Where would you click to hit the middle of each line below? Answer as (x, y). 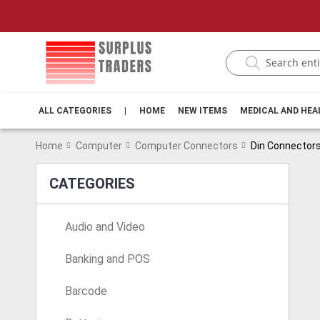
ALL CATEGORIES (75, 111)
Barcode (86, 291)
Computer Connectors (186, 146)
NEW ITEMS (202, 111)
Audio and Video (105, 227)
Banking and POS (107, 259)
